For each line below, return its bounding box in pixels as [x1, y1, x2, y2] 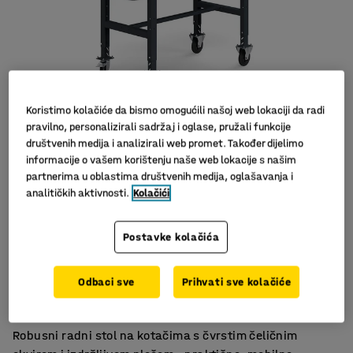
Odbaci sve [78, 274, 136, 288]
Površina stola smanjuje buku [23, 258, 193, 273]
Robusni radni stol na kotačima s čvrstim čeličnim [13, 328, 298, 343]
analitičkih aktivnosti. [26, 185, 130, 199]
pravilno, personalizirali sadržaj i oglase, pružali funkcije [26, 119, 292, 133]
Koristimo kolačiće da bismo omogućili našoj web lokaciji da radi [26, 102, 325, 117]
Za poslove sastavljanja [23, 277, 159, 292]
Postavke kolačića [122, 229, 220, 243]
